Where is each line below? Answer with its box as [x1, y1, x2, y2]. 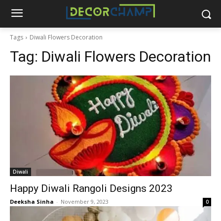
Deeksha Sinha [10, 198, 54, 205]
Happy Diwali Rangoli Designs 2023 [10, 183, 173, 194]
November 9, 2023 [61, 198, 109, 205]
